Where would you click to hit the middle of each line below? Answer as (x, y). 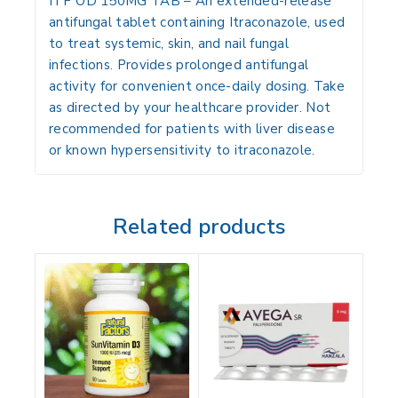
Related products (199, 227)
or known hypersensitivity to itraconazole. (182, 151)
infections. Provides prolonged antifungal (179, 65)
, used (326, 23)
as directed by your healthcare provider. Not (190, 108)
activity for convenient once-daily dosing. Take (197, 87)
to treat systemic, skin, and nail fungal (169, 44)
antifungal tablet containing (139, 23)
